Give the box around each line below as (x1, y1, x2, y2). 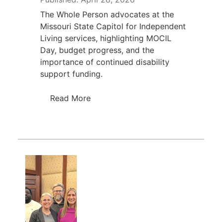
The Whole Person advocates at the (40, 9, 174, 19)
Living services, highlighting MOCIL (40, 33, 171, 43)
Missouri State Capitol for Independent (40, 21, 186, 31)
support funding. (40, 68, 103, 79)
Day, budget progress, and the (40, 45, 154, 55)
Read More (50, 93, 91, 103)
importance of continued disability (40, 56, 169, 67)
